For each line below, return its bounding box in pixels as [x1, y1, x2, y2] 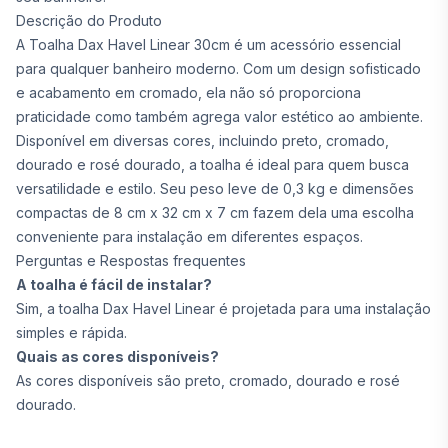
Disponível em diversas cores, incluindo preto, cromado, [16, 132, 389, 149]
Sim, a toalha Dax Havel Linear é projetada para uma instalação [16, 300, 431, 317]
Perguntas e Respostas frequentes [16, 252, 246, 269]
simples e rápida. [16, 324, 127, 341]
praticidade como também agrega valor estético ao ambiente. [16, 108, 423, 125]
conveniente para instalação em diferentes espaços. [16, 228, 363, 245]
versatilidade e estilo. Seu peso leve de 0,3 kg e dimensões [16, 180, 414, 197]
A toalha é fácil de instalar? [16, 276, 212, 293]
